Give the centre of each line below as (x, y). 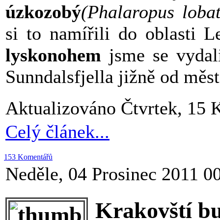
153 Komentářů (28, 157)
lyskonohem (53, 55)
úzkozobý (43, 12)
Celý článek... (57, 132)
